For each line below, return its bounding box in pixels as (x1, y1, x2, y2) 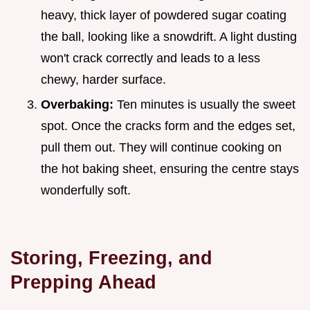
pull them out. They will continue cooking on (41, 140, 282, 155)
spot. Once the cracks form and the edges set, (41, 119, 295, 134)
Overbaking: (41, 98, 117, 112)
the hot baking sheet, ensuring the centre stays (41, 162, 299, 176)
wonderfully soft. (41, 183, 131, 198)
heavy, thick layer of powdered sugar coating (41, 8, 286, 22)
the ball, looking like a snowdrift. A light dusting (41, 29, 297, 44)
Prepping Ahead (10, 271, 156, 293)
